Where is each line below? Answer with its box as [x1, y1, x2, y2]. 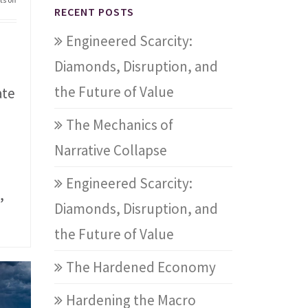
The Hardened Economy [66, 258, 217, 276]
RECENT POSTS [54, 5, 135, 19]
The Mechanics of [66, 115, 174, 134]
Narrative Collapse [54, 141, 168, 159]
